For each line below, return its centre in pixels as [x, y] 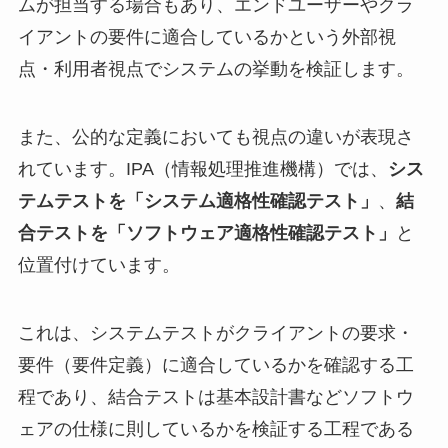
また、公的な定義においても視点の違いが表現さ [215, 137]
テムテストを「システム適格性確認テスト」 [197, 201]
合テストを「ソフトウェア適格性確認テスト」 [206, 233]
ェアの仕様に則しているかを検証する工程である [215, 428]
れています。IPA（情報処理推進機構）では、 [202, 169]
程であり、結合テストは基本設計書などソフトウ [215, 396]
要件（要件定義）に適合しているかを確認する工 [215, 364]
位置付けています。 [98, 265]
